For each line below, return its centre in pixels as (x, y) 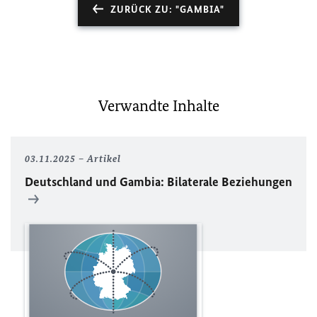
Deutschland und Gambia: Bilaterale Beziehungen (158, 182)
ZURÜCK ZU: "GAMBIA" (167, 10)
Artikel (104, 159)
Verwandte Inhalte (158, 106)
